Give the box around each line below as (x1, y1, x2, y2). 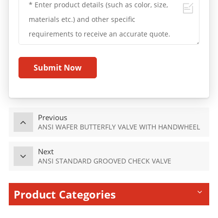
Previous (37, 112, 67, 123)
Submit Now (33, 62, 82, 73)
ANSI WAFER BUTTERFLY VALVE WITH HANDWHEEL (37, 122, 200, 132)
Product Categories (13, 187, 116, 202)
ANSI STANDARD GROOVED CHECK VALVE (37, 156, 171, 166)
